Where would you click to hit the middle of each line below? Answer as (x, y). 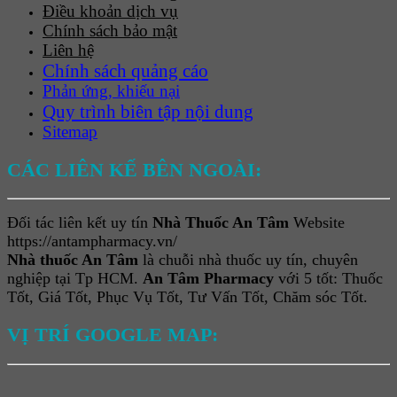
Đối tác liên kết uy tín (80, 223)
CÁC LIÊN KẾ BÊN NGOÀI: (134, 169)
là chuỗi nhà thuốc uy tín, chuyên (248, 260)
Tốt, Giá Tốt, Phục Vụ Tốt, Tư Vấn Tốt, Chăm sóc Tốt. (187, 297)
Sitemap (70, 131)
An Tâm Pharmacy (208, 279)
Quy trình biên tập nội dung (148, 111)
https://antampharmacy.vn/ (92, 241)
